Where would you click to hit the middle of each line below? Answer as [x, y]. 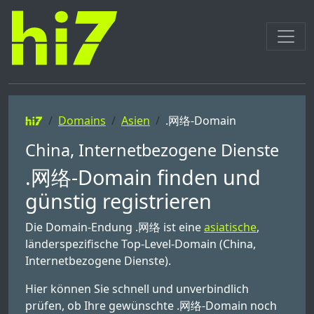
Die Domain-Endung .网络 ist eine [115, 227]
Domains [82, 121]
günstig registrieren [118, 201]
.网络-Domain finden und [143, 177]
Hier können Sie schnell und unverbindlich [137, 289]
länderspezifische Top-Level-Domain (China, [141, 244]
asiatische [230, 227]
